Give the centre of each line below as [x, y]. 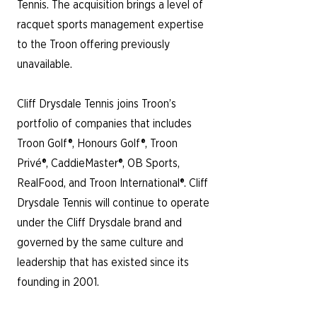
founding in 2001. [58, 282]
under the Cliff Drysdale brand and [99, 223]
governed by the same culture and [100, 243]
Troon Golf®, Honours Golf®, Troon [97, 144]
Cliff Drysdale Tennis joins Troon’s [97, 104]
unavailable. [45, 64]
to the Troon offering [69, 45]
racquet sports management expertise [110, 25]
